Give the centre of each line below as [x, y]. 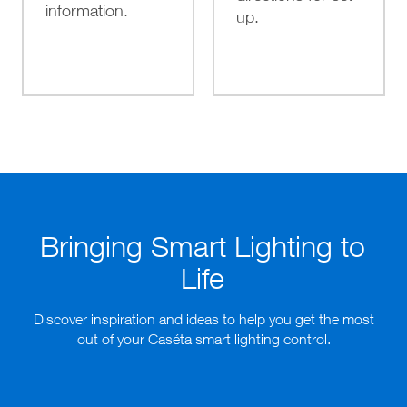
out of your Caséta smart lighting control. [203, 338]
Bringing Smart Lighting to [203, 246]
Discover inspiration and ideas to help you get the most [203, 318]
